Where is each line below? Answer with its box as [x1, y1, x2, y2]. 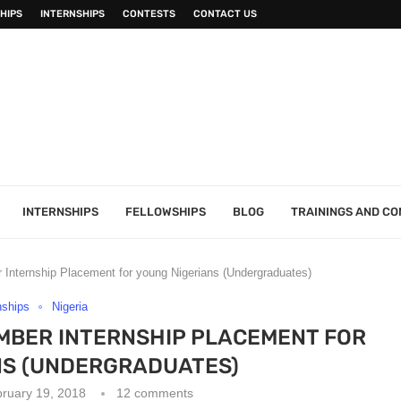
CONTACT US [193, 8, 257, 20]
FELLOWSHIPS [125, 205, 206, 218]
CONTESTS [123, 8, 175, 20]
